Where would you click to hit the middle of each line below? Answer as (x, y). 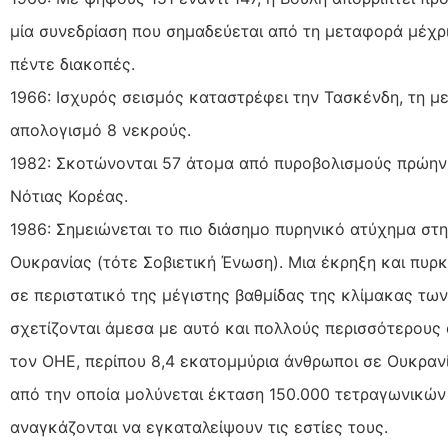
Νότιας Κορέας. (69, 196)
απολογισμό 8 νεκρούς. (100, 130)
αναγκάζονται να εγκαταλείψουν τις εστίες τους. (199, 427)
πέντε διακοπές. (72, 64)
